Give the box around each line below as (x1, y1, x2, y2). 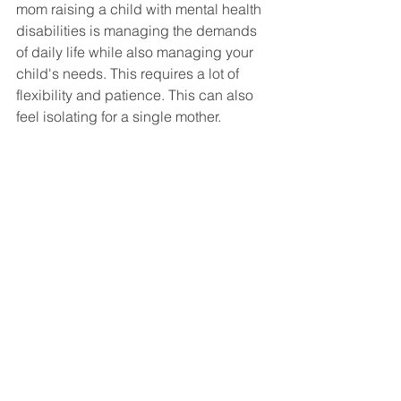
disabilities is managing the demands (16, 21, 260, 40)
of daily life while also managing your (16, 43, 257, 62)
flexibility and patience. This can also (16, 86, 257, 105)
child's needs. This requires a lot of (16, 64, 243, 83)
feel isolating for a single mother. (16, 107, 225, 126)
